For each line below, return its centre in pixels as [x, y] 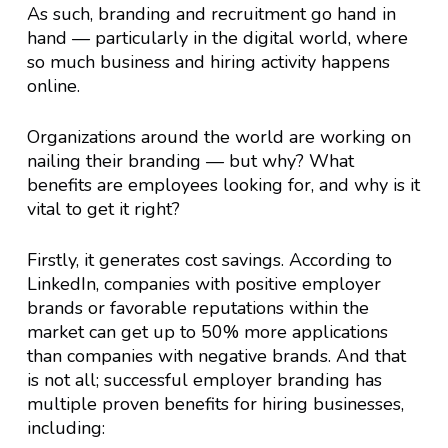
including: [65, 427]
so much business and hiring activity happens [208, 61]
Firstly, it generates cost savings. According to [209, 259]
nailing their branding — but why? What [190, 160]
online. [53, 85]
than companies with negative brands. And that [216, 355]
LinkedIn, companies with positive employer [203, 283]
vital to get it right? [103, 208]
